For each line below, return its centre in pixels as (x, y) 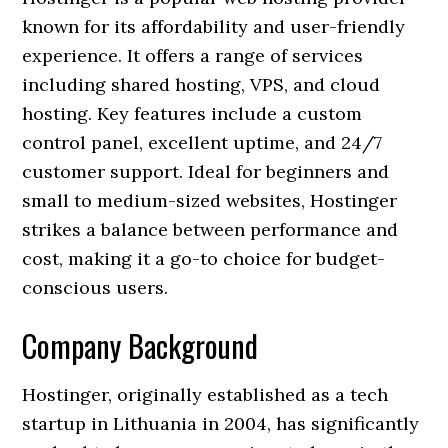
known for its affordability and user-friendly (214, 26)
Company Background (140, 345)
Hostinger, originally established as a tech (205, 394)
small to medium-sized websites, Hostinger (210, 200)
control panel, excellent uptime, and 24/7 (202, 142)
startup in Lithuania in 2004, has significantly (221, 423)
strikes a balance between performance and (210, 229)
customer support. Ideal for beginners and (206, 171)
